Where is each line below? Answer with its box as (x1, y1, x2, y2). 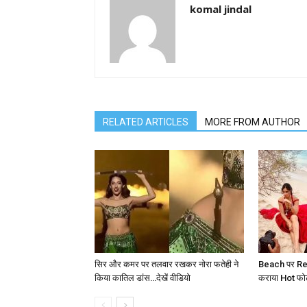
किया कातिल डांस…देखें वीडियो (95, 272, 191, 283)
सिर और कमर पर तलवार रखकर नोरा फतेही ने (95, 258, 238, 269)
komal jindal (190, 1, 251, 16)
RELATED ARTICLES (103, 116, 188, 127)
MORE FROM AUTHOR (205, 116, 300, 127)
